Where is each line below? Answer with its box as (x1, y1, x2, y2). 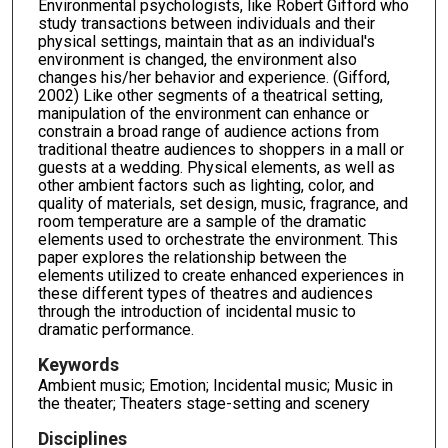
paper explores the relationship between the (37, 248, 347, 268)
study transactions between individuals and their (37, 14, 375, 34)
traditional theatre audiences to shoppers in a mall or (37, 140, 404, 160)
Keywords (37, 354, 119, 376)
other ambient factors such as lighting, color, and (37, 176, 374, 196)
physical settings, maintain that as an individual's (37, 32, 375, 52)
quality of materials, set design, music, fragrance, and (37, 194, 408, 214)
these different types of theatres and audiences (37, 284, 373, 304)
